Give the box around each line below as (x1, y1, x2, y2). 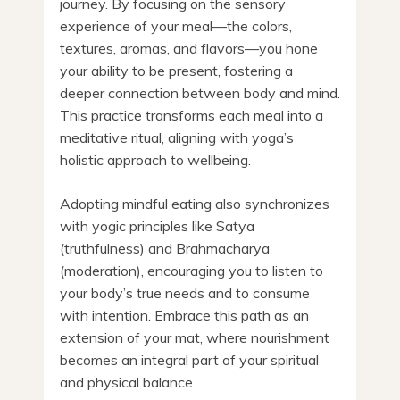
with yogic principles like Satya (60, 216, 254, 235)
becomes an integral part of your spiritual (60, 350, 319, 369)
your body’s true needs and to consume (60, 283, 310, 302)
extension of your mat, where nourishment (60, 328, 329, 346)
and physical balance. (60, 372, 196, 391)
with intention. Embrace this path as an (60, 305, 309, 324)
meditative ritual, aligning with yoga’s (60, 128, 294, 146)
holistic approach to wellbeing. (60, 150, 251, 169)
